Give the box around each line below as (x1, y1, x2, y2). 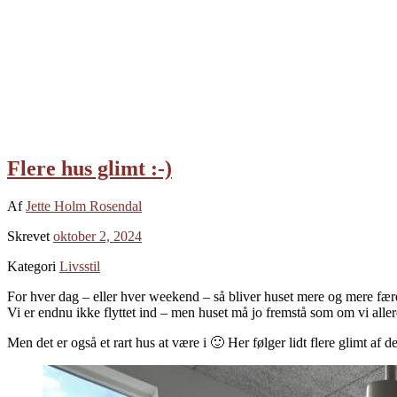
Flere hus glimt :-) (7, 156, 172, 180)
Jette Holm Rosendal (26, 198, 142, 214)
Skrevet (7, 228, 53, 244)
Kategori (7, 258, 59, 274)
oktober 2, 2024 (53, 228, 142, 244)
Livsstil (59, 258, 100, 274)
